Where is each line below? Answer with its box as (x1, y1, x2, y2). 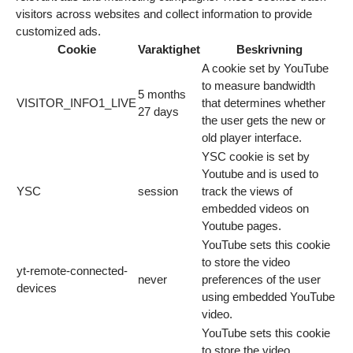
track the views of (202, 184, 292, 199)
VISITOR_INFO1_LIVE (17, 96, 136, 110)
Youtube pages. (202, 219, 281, 233)
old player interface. (202, 131, 302, 145)
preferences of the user (202, 273, 321, 287)
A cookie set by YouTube (202, 61, 329, 76)
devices (17, 281, 57, 295)
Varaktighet (138, 43, 200, 57)
